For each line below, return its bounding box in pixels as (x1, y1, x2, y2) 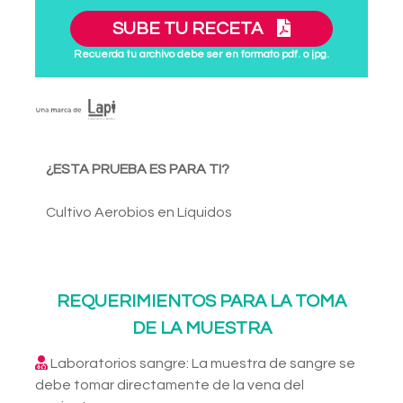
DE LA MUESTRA (131, 319, 272, 338)
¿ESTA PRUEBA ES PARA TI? (46, 162, 229, 177)
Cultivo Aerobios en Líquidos (46, 205, 232, 220)
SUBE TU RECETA (112, 20, 266, 39)
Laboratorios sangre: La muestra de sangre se (48, 356, 355, 372)
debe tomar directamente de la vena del (35, 378, 304, 393)
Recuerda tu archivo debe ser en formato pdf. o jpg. (74, 49, 329, 61)
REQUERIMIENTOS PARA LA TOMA (57, 292, 346, 311)
